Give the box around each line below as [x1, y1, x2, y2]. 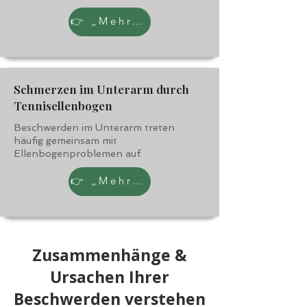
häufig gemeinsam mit [14, 135, 117, 146]
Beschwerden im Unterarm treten [14, 122, 175, 133]
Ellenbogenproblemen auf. [14, 148, 143, 159]
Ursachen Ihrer [50, 266, 169, 288]
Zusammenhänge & [32, 244, 187, 266]
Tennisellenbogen [14, 98, 112, 113]
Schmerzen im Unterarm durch [14, 82, 189, 97]
